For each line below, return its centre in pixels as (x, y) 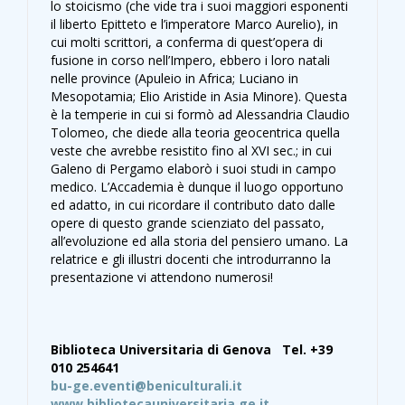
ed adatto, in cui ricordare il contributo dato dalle (193, 205)
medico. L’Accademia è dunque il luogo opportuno (197, 187)
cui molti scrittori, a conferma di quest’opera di (187, 42)
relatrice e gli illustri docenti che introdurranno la (191, 259)
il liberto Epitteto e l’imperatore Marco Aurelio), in (194, 24)
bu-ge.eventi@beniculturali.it (146, 386)
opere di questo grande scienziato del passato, (188, 223)
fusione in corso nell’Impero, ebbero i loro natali (190, 61)
